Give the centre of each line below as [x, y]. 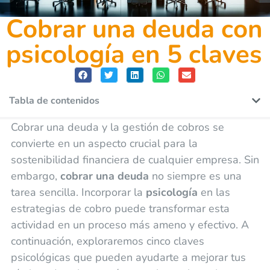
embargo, [35, 176]
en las [214, 192]
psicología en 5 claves [134, 54]
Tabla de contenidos [54, 100]
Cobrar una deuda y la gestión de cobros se [117, 127]
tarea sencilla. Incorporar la [78, 192]
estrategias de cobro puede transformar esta [120, 208]
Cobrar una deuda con [134, 29]
